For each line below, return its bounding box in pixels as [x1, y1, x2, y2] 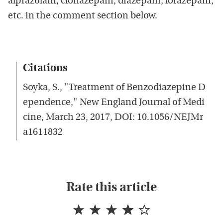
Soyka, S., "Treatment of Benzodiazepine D [23, 83, 206, 93]
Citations [23, 64, 67, 74]
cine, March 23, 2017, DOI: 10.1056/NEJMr [23, 113, 203, 123]
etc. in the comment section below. [8, 11, 157, 21]
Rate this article [66, 182, 157, 195]
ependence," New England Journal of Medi [23, 98, 205, 108]
